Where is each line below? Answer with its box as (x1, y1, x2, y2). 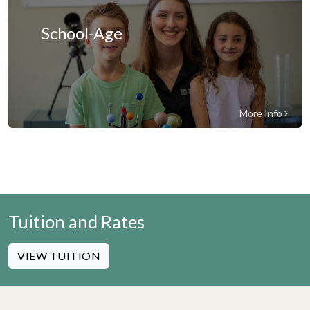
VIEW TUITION (17, 249, 100, 262)
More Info (239, 107, 284, 119)
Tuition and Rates (8, 211, 145, 232)
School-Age (42, 24, 122, 43)
